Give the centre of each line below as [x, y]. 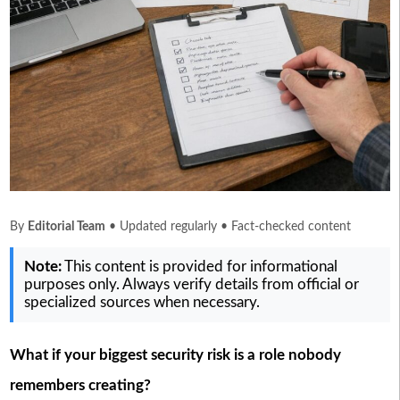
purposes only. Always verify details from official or [191, 285]
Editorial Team [66, 227]
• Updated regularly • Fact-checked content [228, 227]
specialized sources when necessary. [142, 303]
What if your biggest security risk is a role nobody [175, 355]
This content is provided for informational [199, 267]
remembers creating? [80, 386]
